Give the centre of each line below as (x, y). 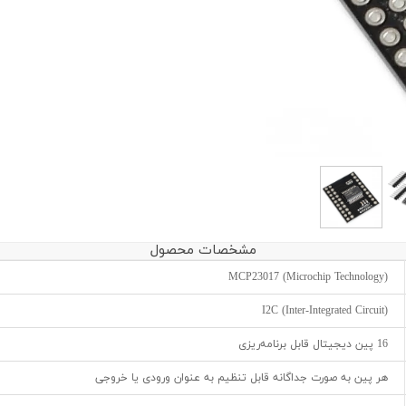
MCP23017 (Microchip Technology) (308, 278)
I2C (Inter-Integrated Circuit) (325, 311)
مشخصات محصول (203, 251)
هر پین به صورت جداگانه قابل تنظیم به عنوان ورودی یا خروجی (242, 378)
